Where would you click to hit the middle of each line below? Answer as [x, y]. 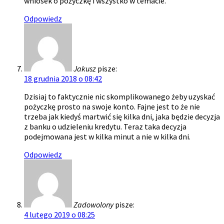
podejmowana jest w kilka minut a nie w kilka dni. [107, 137]
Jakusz [85, 69]
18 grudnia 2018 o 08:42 [63, 79]
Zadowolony [93, 205]
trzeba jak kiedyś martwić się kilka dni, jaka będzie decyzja [122, 117]
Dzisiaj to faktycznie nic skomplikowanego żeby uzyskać [119, 97]
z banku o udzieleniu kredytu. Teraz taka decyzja [105, 127]
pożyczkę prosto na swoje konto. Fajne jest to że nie [112, 107]
